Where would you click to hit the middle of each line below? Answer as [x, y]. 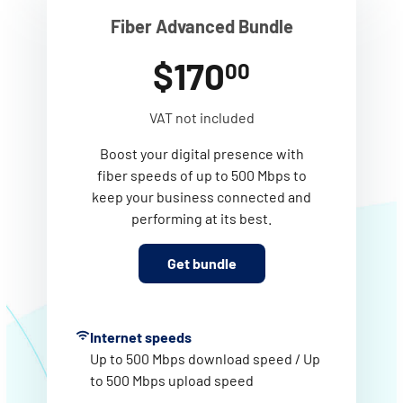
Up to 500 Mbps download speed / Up [205, 358]
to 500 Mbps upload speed [172, 380]
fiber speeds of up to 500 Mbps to [201, 175]
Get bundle [201, 263]
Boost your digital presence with [201, 153]
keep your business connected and [201, 197]
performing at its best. [201, 218]
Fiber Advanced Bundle [201, 26]
